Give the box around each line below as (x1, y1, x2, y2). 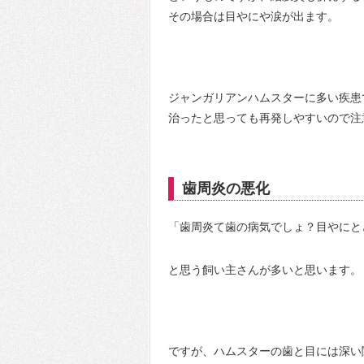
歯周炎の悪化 (182, 180, 270, 197)
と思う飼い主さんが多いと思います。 (168, 263, 362, 276)
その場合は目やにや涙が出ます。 (168, 10, 339, 23)
